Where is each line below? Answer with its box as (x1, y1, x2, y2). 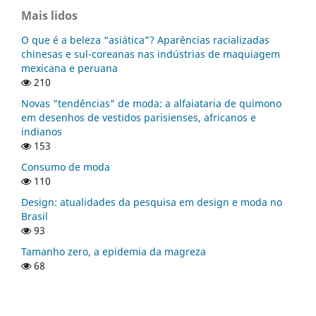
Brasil (21, 209, 48, 223)
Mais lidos (21, 7, 78, 23)
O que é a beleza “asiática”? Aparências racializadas (21, 32, 269, 47)
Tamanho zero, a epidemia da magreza (21, 244, 206, 258)
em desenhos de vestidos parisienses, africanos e (21, 110, 256, 124)
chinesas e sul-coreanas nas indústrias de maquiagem (21, 47, 280, 61)
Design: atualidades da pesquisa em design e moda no (21, 195, 282, 209)
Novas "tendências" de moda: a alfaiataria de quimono (21, 96, 281, 110)
